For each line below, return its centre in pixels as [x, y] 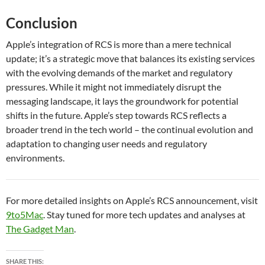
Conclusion [42, 23]
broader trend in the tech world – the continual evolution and [130, 130]
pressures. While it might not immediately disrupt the [114, 87]
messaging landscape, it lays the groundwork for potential [122, 101]
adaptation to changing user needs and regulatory [106, 144]
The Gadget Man [40, 229]
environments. [35, 158]
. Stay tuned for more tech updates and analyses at [144, 215]
